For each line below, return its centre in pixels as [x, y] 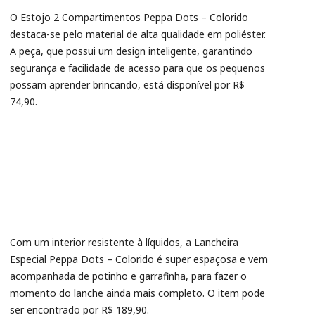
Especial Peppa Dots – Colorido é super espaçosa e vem [139, 259]
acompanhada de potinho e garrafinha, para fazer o [128, 276]
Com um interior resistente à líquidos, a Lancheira [124, 242]
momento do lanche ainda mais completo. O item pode [137, 293]
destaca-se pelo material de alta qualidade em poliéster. [138, 34]
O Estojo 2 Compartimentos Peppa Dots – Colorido [129, 17]
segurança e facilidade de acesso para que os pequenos [137, 68]
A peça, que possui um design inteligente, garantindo [131, 51]
